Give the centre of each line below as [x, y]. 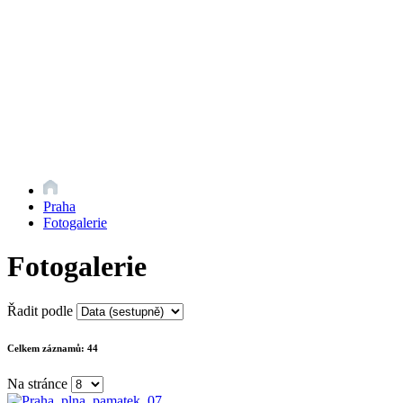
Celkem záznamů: [47, 348]
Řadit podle [40, 310]
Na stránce [37, 383]
